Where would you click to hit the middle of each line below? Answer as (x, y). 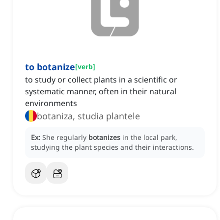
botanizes (104, 137)
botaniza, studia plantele (88, 116)
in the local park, (150, 137)
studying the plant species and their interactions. (112, 147)
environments (51, 103)
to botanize (50, 67)
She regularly (65, 137)
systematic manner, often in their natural (101, 92)
